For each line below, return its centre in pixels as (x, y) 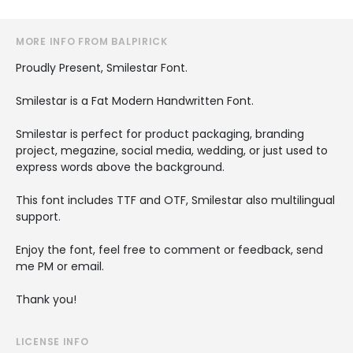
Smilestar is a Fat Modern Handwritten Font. (135, 100)
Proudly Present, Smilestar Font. (102, 67)
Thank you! (46, 299)
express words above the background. (120, 167)
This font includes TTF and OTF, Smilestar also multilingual (175, 200)
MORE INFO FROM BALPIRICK (92, 41)
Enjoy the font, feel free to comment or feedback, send (169, 249)
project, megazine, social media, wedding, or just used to (172, 150)
